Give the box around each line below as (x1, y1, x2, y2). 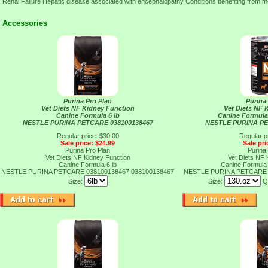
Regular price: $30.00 (56, 132, 119, 139)
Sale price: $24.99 (60, 139, 115, 147)
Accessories (2, 19, 47, 28)
